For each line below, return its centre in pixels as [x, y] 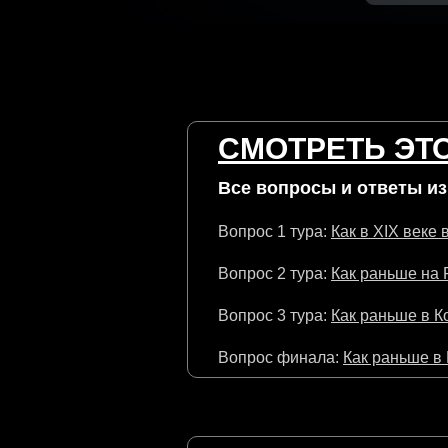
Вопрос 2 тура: [274, 273]
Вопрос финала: [280, 357]
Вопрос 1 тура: [274, 231]
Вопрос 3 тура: [274, 315]
